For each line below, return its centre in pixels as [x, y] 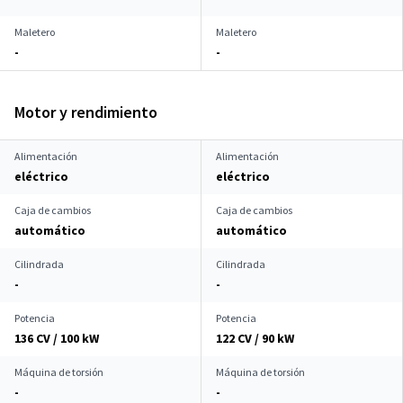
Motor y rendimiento [86, 112]
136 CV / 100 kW [57, 338]
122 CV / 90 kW [255, 338]
